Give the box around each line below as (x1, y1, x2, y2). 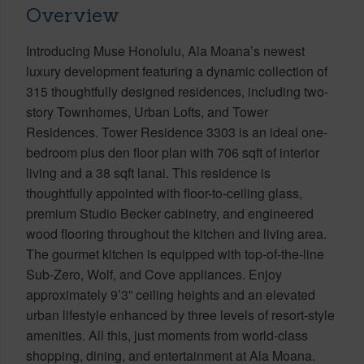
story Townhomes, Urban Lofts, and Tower (26, 102, 268, 121)
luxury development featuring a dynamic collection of (26, 61, 327, 80)
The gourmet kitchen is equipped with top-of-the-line (26, 244, 324, 263)
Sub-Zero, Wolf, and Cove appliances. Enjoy (26, 264, 282, 284)
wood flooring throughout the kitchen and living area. (26, 223, 327, 243)
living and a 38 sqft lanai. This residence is (26, 162, 271, 182)
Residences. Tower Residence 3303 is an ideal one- (26, 122, 327, 141)
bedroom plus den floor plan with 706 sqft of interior (26, 142, 319, 162)
